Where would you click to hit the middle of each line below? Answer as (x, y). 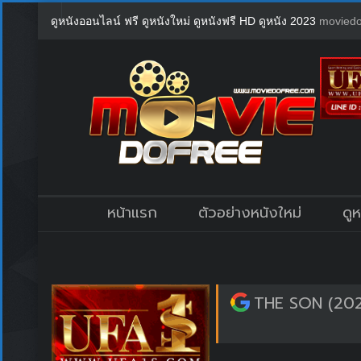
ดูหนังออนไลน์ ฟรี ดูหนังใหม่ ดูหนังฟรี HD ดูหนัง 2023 (185, 21)
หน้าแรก (132, 212)
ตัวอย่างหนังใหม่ (250, 212)
